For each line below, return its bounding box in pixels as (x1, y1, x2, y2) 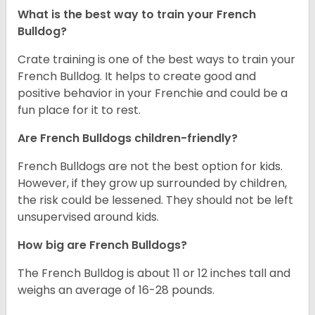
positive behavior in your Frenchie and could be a (18, 85, 288, 102)
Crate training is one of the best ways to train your (18, 51, 295, 68)
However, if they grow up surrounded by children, (18, 175, 287, 192)
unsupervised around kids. (18, 209, 159, 226)
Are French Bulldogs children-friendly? (18, 130, 240, 147)
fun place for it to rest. (18, 102, 141, 119)
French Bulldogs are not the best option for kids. (18, 158, 283, 175)
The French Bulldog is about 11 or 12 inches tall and (18, 265, 290, 282)
